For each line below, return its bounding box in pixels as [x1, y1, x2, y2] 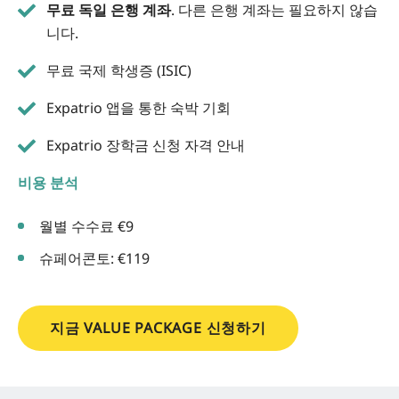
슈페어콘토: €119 [39, 248, 150, 269]
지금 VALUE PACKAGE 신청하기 [50, 318, 266, 338]
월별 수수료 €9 [39, 216, 134, 237]
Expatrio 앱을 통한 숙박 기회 [46, 98, 231, 118]
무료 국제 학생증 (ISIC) [46, 61, 191, 81]
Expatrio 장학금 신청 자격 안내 [46, 135, 245, 156]
